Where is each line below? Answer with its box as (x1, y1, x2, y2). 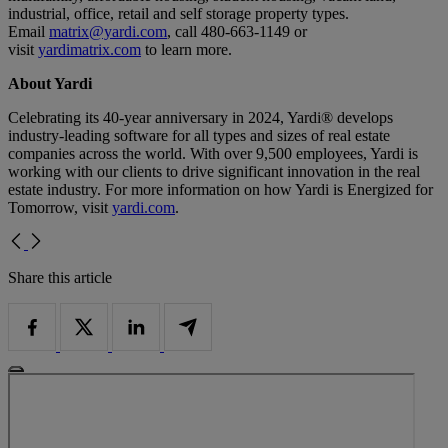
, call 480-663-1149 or (167, 23, 307, 41)
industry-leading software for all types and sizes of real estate (8, 127, 390, 145)
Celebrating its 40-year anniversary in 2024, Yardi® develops (8, 109, 393, 127)
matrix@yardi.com (49, 23, 167, 41)
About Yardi (8, 75, 92, 93)
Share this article (8, 269, 112, 287)
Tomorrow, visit (8, 199, 112, 217)
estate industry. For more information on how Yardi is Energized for (8, 181, 433, 199)
